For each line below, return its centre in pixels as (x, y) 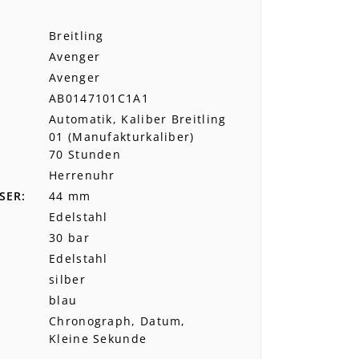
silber (67, 279)
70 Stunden (85, 154)
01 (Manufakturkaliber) (122, 136)
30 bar (69, 237)
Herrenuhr (82, 175)
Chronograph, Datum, (117, 321)
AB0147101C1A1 (99, 98)
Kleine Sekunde (98, 338)
